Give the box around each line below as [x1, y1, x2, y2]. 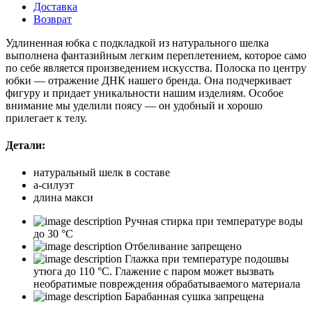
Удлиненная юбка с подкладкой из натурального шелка [6, 36, 269, 49]
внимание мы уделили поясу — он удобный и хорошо [6, 99, 263, 111]
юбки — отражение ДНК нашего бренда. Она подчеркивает [6, 74, 292, 86]
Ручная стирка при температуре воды [125, 215, 303, 228]
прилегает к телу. [6, 111, 87, 124]
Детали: [6, 139, 45, 152]
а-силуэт [33, 179, 74, 192]
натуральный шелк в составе [33, 166, 170, 179]
